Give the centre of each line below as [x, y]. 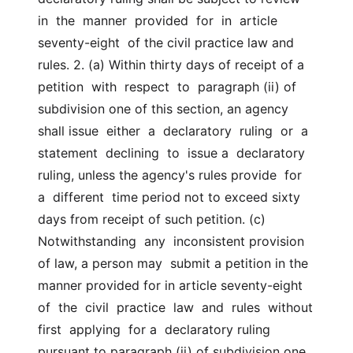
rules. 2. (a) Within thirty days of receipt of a [171, 65]
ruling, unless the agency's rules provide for [170, 175]
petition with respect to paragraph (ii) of [167, 87]
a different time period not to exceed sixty [169, 197]
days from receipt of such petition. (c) [152, 219]
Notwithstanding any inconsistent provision [171, 241]
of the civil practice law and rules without [175, 307]
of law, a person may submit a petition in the [173, 263]
